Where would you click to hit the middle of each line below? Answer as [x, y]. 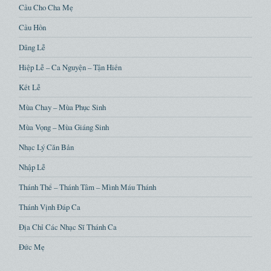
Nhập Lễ [32, 167]
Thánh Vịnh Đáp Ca [50, 207]
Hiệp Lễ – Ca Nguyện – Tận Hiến [70, 67]
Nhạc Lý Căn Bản [47, 147]
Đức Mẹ [32, 247]
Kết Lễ [30, 87]
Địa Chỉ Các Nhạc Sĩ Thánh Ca [68, 227]
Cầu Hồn [33, 28]
